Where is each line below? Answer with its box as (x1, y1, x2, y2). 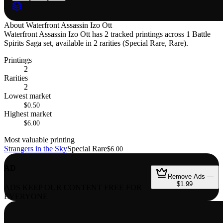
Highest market (4, 109, 52, 118)
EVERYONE (4, 192, 48, 201)
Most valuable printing (4, 135, 75, 144)
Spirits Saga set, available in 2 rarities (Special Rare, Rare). (4, 38, 188, 47)
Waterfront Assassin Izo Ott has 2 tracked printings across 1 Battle (4, 29, 211, 38)
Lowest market (4, 91, 51, 100)
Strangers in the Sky (4, 144, 67, 153)
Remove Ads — (168, 172, 214, 180)
